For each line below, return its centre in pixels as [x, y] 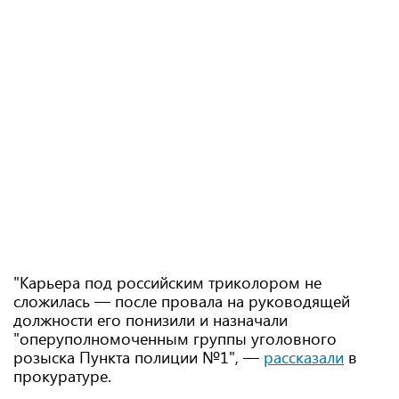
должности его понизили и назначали [151, 320]
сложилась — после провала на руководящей [182, 301]
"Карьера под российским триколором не [167, 282]
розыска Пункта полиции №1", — [138, 357]
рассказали [304, 357]
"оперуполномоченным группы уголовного [175, 338]
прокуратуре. [62, 376]
